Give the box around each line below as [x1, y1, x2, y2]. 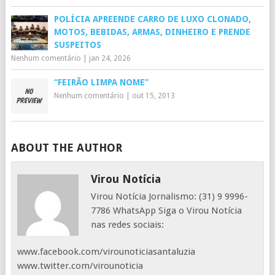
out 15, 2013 [131, 91, 175, 100]
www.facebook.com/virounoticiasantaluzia [17, 246, 196, 257]
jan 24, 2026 [88, 54, 131, 63]
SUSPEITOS [53, 40, 101, 50]
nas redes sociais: [91, 219, 165, 230]
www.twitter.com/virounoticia [17, 260, 144, 271]
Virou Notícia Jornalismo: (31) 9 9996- [91, 191, 249, 202]
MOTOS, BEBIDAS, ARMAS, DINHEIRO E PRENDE [53, 27, 250, 37]
